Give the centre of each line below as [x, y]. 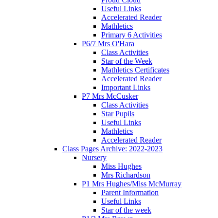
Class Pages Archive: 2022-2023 [112, 148]
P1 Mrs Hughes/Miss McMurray [132, 183]
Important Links [126, 87]
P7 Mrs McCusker [110, 96]
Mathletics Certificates [135, 70]
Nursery [94, 157]
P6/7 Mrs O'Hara [108, 43]
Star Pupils [118, 113]
